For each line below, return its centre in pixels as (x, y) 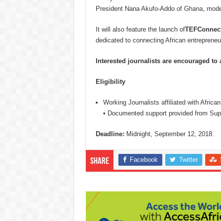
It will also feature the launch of (140, 30)
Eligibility (110, 82)
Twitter (188, 160)
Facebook (144, 160)
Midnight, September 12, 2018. (169, 134)
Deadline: (110, 134)
